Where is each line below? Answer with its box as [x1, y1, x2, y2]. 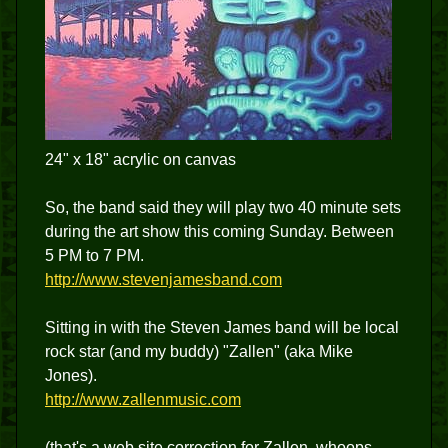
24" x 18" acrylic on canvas [45, 151, 236, 168]
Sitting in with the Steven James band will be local [45, 319, 399, 336]
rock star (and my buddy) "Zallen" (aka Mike [45, 343, 353, 360]
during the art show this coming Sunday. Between [45, 223, 394, 240]
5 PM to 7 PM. [45, 247, 144, 264]
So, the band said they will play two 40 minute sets [45, 199, 401, 216]
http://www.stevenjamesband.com [45, 271, 282, 288]
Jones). [45, 367, 97, 384]
